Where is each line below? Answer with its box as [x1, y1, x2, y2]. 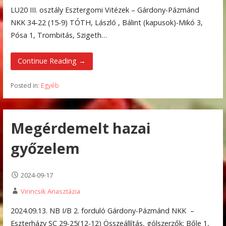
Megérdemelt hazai [10, 118, 151, 138]
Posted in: [10, 81, 41, 90]
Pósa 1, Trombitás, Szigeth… [10, 30, 107, 40]
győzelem [10, 138, 80, 158]
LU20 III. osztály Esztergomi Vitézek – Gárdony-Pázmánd [10, 5, 199, 15]
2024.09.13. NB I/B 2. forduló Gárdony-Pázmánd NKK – [10, 206, 194, 216]
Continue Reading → [18, 56, 86, 66]
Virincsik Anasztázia [20, 186, 80, 196]
